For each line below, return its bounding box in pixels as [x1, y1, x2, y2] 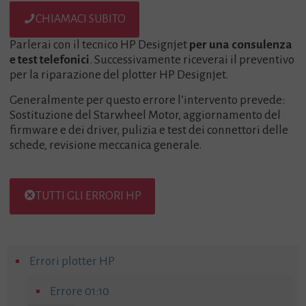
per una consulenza [189, 38, 293, 51]
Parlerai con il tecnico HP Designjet [10, 38, 190, 51]
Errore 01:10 [50, 285, 109, 298]
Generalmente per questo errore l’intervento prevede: [10, 94, 286, 107]
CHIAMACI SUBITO [36, 13, 126, 25]
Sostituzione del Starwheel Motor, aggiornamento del [10, 109, 281, 122]
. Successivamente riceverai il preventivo [89, 53, 295, 66]
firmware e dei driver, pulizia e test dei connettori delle [10, 124, 289, 137]
